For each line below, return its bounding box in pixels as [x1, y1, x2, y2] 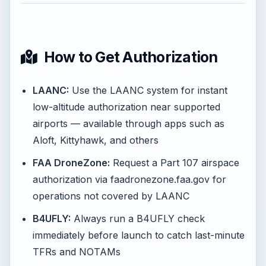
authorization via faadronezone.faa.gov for [33, 173, 226, 185]
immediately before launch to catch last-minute [33, 229, 245, 241]
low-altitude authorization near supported [33, 101, 220, 113]
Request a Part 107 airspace [110, 157, 239, 169]
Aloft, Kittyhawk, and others [33, 134, 159, 146]
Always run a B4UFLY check [71, 213, 205, 224]
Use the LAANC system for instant [69, 84, 227, 96]
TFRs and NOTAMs [33, 246, 121, 258]
